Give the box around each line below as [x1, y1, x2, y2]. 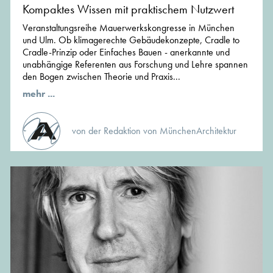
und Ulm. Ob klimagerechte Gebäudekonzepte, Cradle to [23, 33, 239, 46]
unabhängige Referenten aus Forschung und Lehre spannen [23, 57, 248, 71]
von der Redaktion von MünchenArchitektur [72, 124, 236, 137]
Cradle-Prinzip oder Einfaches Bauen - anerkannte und [23, 45, 230, 58]
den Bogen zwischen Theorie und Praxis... [23, 69, 180, 83]
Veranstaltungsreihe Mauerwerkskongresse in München [23, 21, 235, 34]
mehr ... [23, 87, 55, 100]
